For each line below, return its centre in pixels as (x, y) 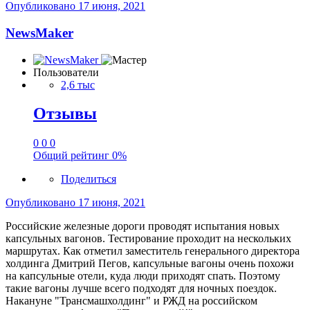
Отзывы (65, 114)
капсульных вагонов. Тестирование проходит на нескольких (148, 239)
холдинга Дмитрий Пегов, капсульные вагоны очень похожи (150, 264)
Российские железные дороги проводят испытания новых (143, 226)
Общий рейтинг (73, 156)
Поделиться (89, 179)
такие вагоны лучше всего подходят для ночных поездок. (141, 289)
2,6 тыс (78, 84)
